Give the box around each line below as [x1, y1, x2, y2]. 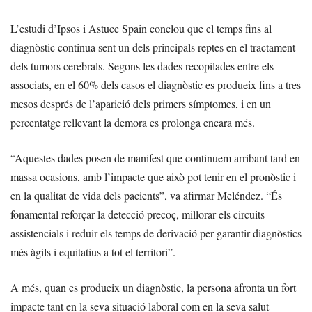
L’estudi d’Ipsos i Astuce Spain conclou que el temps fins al [10, 20, 272, 36]
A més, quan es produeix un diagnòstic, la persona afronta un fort [10, 279, 296, 295]
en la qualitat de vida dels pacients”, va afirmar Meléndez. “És [10, 187, 282, 203]
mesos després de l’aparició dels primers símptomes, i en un [10, 95, 271, 111]
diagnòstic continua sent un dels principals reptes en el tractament [10, 39, 295, 54]
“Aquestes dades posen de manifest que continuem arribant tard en [10, 150, 300, 165]
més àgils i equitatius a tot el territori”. [10, 244, 175, 259]
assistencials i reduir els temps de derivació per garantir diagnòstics [10, 225, 302, 240]
